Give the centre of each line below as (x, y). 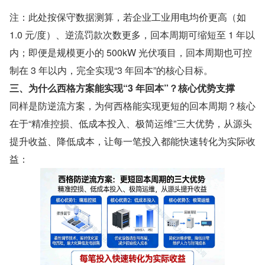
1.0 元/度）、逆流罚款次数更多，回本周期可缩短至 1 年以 (132, 34)
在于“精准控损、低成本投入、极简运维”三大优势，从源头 (131, 123)
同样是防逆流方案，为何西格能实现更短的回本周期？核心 (132, 105)
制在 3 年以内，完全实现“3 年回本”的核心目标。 (111, 70)
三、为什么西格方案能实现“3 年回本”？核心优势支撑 (122, 88)
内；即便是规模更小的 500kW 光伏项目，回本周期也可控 (131, 52)
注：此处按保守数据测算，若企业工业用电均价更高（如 (128, 17)
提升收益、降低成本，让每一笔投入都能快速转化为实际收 (132, 141)
